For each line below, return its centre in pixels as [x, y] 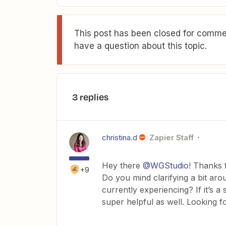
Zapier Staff [171, 138]
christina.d [120, 138]
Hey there [122, 166]
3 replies [90, 97]
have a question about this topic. [140, 46]
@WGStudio [166, 166]
